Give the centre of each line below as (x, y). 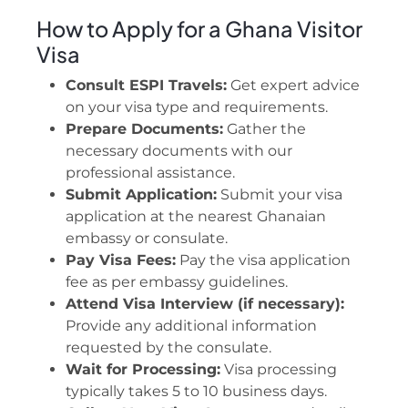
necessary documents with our (179, 150)
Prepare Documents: (144, 128)
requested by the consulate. (168, 347)
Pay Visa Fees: (121, 260)
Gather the (265, 128)
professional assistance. (150, 172)
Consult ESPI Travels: (146, 85)
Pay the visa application (263, 260)
